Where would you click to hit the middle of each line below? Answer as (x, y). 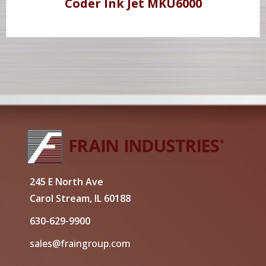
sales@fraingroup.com (80, 244)
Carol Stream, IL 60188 (80, 199)
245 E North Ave (66, 182)
